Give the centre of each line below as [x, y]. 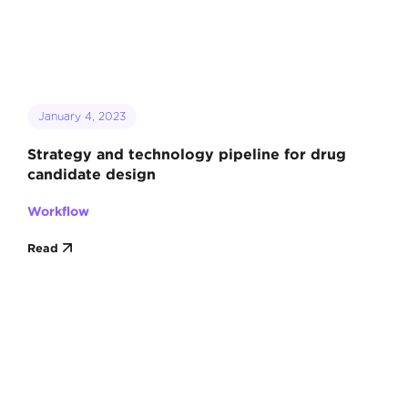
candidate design [91, 174]
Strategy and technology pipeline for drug [186, 154]
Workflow [58, 211]
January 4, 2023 [82, 116]
